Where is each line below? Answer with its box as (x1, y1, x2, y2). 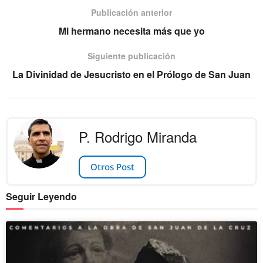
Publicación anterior (91, 6, 172, 19)
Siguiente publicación (87, 50, 176, 62)
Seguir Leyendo (6, 189, 77, 203)
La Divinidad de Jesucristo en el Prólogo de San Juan (12, 68, 251, 82)
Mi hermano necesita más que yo (58, 24, 205, 38)
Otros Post (90, 160, 134, 173)
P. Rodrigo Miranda (79, 126, 197, 147)
